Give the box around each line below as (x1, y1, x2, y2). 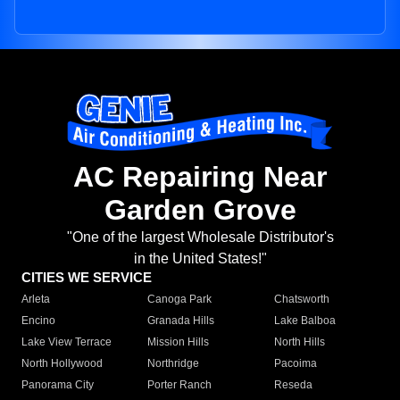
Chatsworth (273, 293, 329, 306)
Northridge (147, 357, 200, 371)
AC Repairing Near (73, 161, 327, 194)
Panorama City (21, 379, 94, 392)
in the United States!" (133, 251, 267, 267)
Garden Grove (104, 194, 296, 227)
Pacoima (273, 357, 317, 371)
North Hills (273, 336, 325, 349)
